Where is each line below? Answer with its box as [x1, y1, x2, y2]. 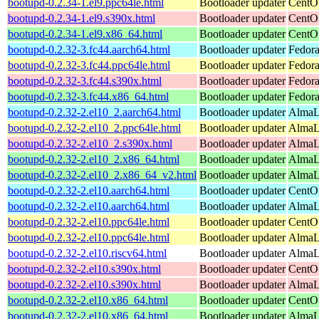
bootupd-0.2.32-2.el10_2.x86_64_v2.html [8, 168, 197, 181]
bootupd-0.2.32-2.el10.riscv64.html [8, 246, 167, 259]
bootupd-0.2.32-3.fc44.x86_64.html [8, 90, 169, 103]
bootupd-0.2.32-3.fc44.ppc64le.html [8, 58, 170, 71]
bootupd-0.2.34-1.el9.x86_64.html [8, 27, 162, 40]
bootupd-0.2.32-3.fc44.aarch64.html [8, 43, 170, 56]
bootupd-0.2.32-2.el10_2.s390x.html [8, 137, 172, 150]
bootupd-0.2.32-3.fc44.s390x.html [8, 74, 162, 87]
